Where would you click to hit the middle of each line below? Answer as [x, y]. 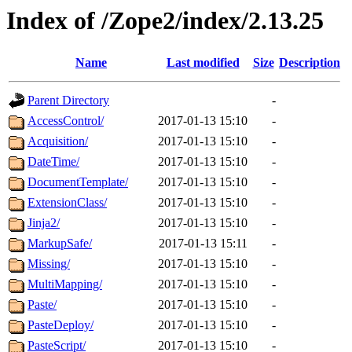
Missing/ [49, 264]
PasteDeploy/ [60, 325]
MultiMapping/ [65, 284]
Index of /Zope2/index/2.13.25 [165, 20]
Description [310, 63]
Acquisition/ [58, 141]
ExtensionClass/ [67, 203]
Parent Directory [68, 101]
